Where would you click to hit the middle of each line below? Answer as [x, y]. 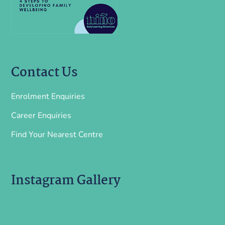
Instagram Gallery [66, 181]
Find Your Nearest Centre [57, 134]
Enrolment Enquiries [48, 96]
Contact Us [44, 73]
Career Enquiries [41, 115]
